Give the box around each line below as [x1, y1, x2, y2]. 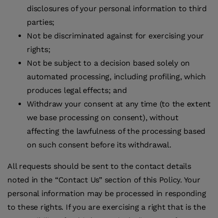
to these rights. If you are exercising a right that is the [7, 202, 206, 212]
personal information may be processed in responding [7, 189, 206, 199]
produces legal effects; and [27, 86, 127, 95]
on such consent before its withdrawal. [27, 140, 171, 150]
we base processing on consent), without [27, 113, 179, 123]
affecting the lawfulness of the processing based [27, 127, 205, 136]
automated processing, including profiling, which [27, 72, 206, 82]
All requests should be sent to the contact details [7, 162, 191, 171]
